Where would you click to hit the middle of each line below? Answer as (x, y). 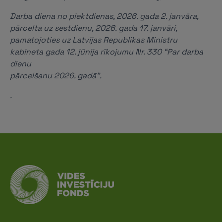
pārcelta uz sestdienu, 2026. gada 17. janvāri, (93, 28)
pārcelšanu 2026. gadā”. (56, 76)
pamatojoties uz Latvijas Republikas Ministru (94, 40)
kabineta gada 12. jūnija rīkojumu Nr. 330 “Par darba (107, 52)
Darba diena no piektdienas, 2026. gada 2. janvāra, (104, 16)
